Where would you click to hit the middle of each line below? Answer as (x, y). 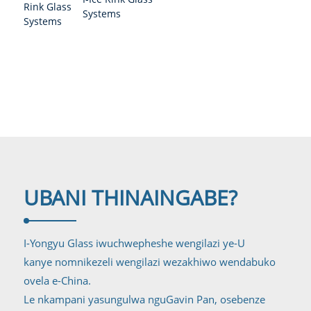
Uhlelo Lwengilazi (138, 8)
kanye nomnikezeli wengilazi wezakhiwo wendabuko (149, 262)
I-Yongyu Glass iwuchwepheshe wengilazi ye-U (134, 243)
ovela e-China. (57, 281)
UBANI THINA (88, 198)
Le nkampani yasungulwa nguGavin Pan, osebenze (144, 300)
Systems (101, 14)
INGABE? (195, 198)
